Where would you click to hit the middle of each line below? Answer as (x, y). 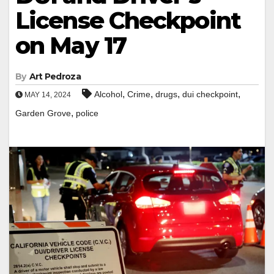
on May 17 (71, 45)
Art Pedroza (55, 76)
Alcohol (108, 94)
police (87, 113)
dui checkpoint (210, 94)
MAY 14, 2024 (47, 94)
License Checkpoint (128, 20)
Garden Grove (43, 113)
